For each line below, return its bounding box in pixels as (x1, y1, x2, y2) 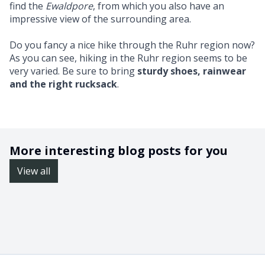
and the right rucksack (9, 77, 117, 91)
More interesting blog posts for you (9, 142, 228, 159)
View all (17, 164, 50, 177)
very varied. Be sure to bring (9, 64, 137, 77)
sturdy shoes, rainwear (137, 64, 246, 77)
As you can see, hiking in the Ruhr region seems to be (9, 51, 247, 64)
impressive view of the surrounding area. (9, 12, 191, 25)
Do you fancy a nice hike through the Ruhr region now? (9, 38, 255, 51)
